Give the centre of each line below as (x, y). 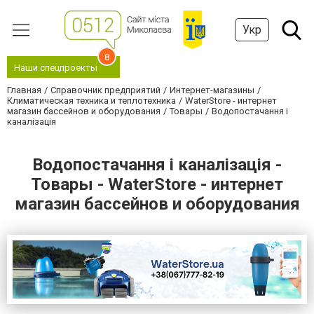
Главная (24, 90)
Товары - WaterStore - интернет (157, 184)
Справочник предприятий (105, 90)
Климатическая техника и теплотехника (91, 101)
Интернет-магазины (212, 90)
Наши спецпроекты (56, 68)
